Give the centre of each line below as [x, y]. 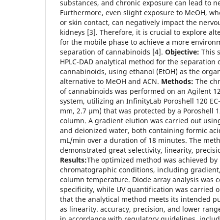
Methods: [177, 81]
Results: [73, 160]
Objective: [182, 52]
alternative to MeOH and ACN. [110, 81]
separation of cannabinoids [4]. [112, 52]
